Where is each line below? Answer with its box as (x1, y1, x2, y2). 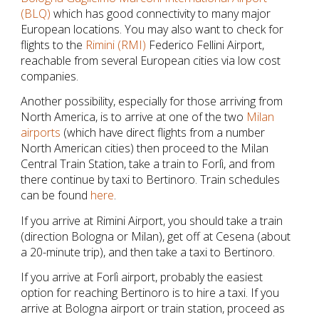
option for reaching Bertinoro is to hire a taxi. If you (21, 284, 280, 300)
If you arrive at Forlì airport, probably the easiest (21, 268, 263, 285)
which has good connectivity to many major (51, 5, 271, 21)
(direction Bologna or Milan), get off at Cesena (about (21, 228, 291, 244)
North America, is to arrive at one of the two (21, 109, 247, 125)
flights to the (21, 36, 86, 53)
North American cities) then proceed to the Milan (21, 140, 269, 157)
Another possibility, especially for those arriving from (21, 93, 283, 110)
